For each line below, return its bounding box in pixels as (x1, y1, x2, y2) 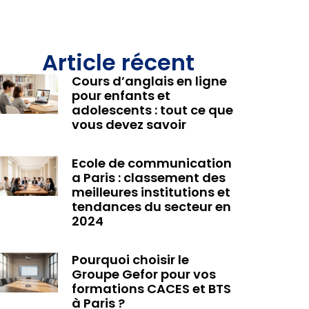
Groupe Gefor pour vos (71, 266, 216, 283)
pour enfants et (71, 87, 170, 105)
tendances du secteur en (71, 198, 231, 216)
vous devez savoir (71, 116, 186, 134)
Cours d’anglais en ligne (71, 72, 227, 90)
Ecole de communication (71, 154, 232, 172)
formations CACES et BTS (71, 280, 231, 298)
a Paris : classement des (71, 169, 226, 187)
